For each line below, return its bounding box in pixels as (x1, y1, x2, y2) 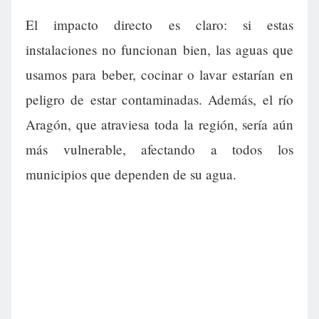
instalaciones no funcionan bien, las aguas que (26, 41, 293, 59)
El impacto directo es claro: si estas (26, 16, 293, 34)
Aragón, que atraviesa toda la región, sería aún (26, 115, 293, 134)
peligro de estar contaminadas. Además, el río (26, 90, 293, 109)
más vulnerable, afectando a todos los (26, 140, 293, 159)
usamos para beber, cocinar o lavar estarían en (26, 66, 293, 84)
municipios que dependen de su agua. (26, 165, 236, 184)
